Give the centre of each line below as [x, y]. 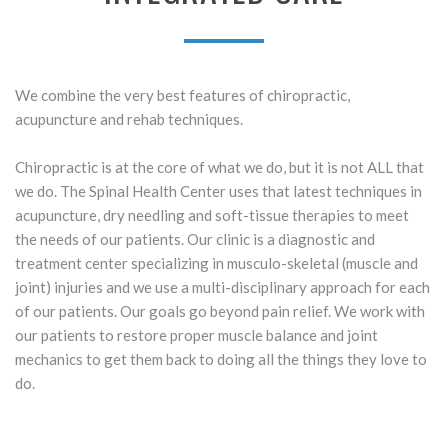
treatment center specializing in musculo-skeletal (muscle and [216, 263]
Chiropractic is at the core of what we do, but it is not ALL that [219, 167]
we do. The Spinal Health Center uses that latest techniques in [218, 191]
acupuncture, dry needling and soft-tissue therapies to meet [212, 215]
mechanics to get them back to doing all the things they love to [221, 359]
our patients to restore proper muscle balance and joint [196, 335]
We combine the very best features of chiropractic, [182, 95]
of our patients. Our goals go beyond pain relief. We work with [220, 311]
